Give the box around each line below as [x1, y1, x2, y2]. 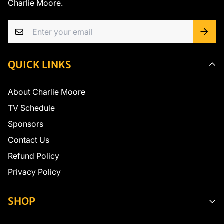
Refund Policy [8, 150, 59, 161]
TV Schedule [8, 102, 55, 113]
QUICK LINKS [8, 58, 71, 71]
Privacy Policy [8, 166, 61, 177]
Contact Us [8, 134, 49, 145]
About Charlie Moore [8, 86, 85, 97]
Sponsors [8, 118, 43, 129]
